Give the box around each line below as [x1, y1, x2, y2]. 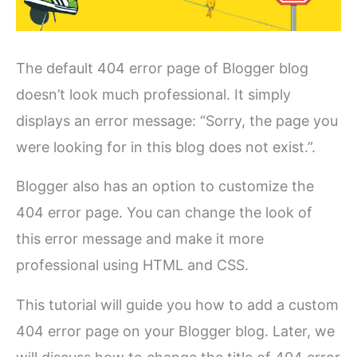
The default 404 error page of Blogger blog [16, 59, 309, 76]
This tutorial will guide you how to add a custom [16, 296, 339, 313]
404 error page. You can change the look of [16, 204, 313, 222]
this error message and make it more [16, 230, 265, 248]
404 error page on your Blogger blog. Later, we [16, 322, 335, 339]
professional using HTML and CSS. [16, 257, 249, 274]
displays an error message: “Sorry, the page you [16, 112, 339, 129]
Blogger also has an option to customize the [16, 178, 315, 195]
